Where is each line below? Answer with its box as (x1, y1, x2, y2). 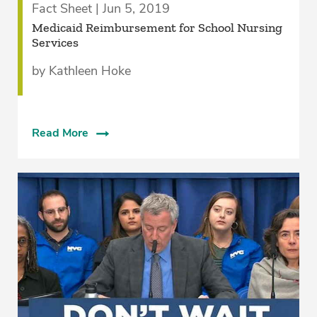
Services (31, 35, 79, 51)
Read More (31, 125, 88, 142)
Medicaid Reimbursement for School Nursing (31, 20, 282, 36)
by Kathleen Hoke (31, 62, 131, 80)
